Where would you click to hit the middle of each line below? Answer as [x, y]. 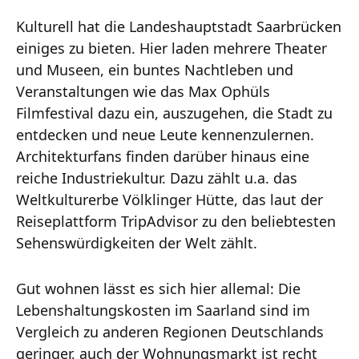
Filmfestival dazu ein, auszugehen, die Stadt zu [174, 113]
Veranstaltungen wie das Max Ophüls [143, 91]
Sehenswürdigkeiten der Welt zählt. [137, 242]
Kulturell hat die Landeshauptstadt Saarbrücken [179, 26]
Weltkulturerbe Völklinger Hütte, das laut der [169, 199]
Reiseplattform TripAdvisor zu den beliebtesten [176, 221]
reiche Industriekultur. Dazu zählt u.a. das [157, 177]
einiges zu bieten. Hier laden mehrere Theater [171, 48]
